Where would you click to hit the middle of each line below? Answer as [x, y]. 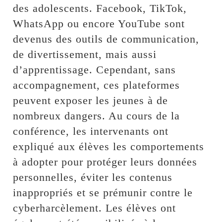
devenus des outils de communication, [106, 39]
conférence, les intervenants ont [91, 131]
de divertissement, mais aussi [85, 54]
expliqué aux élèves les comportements [109, 146]
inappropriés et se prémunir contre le [103, 192]
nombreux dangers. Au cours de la [97, 115]
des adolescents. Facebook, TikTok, [100, 8]
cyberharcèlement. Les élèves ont [95, 208]
